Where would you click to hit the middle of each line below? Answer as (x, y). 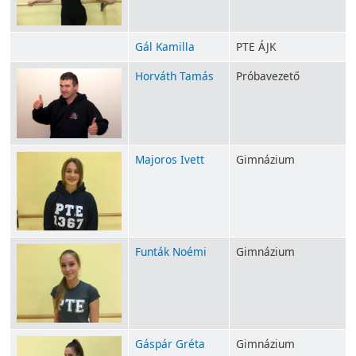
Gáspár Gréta (170, 344)
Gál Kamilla (165, 47)
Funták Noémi (171, 252)
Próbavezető (268, 76)
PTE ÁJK (256, 47)
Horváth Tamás (174, 76)
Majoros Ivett (170, 160)
